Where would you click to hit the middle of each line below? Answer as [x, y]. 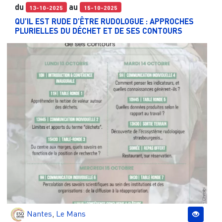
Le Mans [71, 213]
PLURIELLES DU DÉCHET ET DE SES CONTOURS [98, 30]
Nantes [39, 213]
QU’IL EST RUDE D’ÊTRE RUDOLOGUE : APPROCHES [104, 21]
